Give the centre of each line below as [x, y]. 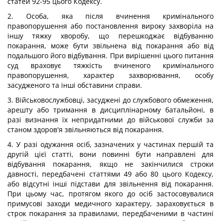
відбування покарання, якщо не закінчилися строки [110, 164]
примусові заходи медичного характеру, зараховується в [110, 203]
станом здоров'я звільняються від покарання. [86, 129]
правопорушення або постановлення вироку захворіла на [110, 26]
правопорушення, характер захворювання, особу [110, 75]
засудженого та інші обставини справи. [75, 85]
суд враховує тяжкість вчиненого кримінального [110, 65]
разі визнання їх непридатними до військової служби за [110, 120]
